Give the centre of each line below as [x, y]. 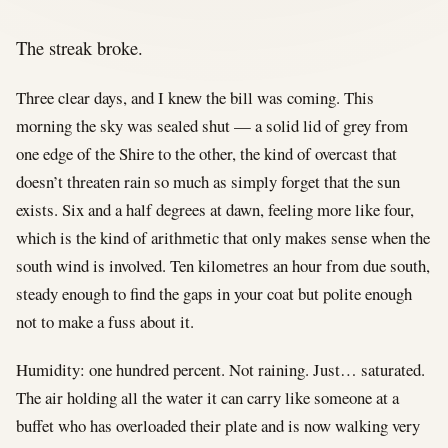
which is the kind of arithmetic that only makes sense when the [223, 237]
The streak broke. [79, 47]
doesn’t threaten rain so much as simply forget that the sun [208, 181]
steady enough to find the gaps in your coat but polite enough [214, 293]
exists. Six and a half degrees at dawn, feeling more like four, [215, 209]
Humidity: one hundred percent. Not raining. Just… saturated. [220, 369]
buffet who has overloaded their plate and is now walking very [218, 425]
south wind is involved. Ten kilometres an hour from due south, [223, 265]
